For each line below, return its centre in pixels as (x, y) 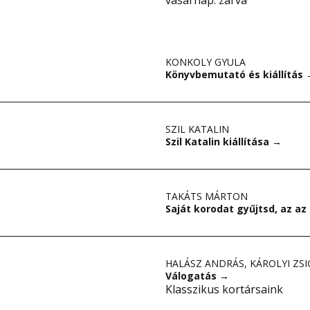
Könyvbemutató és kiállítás (236, 74)
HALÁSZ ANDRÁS (205, 263)
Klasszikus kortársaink (224, 289)
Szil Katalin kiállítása (219, 142)
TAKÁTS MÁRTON (207, 196)
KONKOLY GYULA (206, 62)
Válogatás (192, 276)
